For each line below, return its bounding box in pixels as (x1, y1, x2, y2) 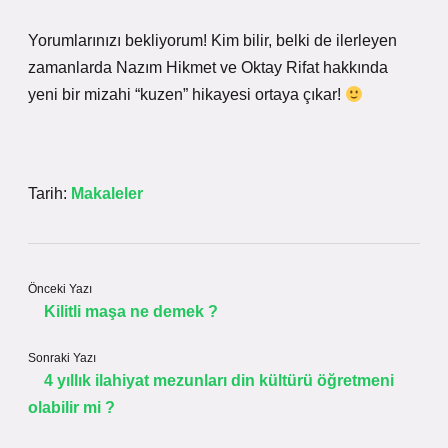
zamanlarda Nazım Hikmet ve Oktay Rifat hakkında (28, 59, 388, 76)
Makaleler (71, 185, 143, 202)
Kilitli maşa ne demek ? (44, 303, 218, 320)
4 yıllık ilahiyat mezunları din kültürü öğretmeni (44, 372, 394, 389)
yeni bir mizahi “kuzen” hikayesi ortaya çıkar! (28, 86, 345, 103)
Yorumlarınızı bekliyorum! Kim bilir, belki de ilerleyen (28, 32, 397, 49)
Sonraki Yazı (28, 351, 96, 365)
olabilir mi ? (28, 399, 115, 416)
